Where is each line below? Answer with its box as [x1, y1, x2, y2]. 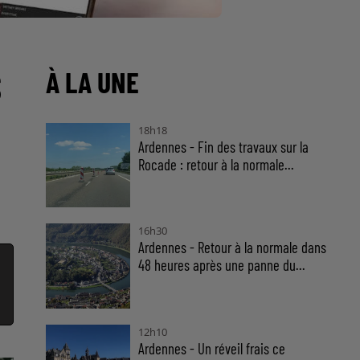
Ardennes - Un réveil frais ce [138, 338, 286, 358]
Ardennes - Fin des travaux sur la [138, 137, 309, 156]
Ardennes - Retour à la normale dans [138, 238, 327, 257]
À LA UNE [45, 64, 139, 99]
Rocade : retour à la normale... [138, 155, 295, 174]
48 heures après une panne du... [138, 256, 306, 275]
